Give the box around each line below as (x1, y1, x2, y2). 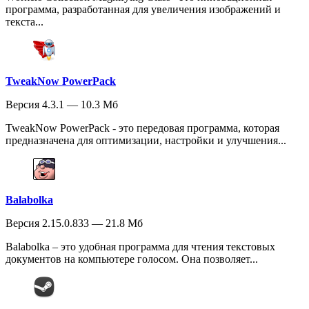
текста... (6, 15, 43, 28)
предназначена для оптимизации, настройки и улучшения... (6, 134, 286, 146)
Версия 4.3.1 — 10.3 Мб (6, 98, 118, 110)
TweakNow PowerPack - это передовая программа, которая (6, 121, 279, 134)
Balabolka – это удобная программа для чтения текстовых (6, 240, 275, 252)
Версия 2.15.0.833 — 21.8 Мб (6, 217, 143, 229)
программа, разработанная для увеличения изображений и (6, 3, 281, 15)
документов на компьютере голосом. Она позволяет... (6, 252, 258, 265)
